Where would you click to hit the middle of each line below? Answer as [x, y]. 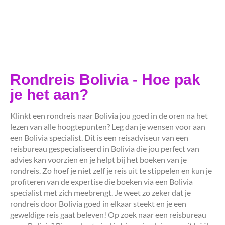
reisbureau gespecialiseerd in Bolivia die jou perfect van [105, 148]
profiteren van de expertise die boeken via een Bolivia [101, 181]
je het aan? [49, 94]
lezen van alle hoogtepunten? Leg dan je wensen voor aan [108, 126]
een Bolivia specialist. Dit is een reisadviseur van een [99, 137]
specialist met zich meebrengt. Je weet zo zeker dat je [100, 192]
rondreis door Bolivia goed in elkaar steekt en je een [98, 203]
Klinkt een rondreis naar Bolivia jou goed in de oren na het [109, 115]
